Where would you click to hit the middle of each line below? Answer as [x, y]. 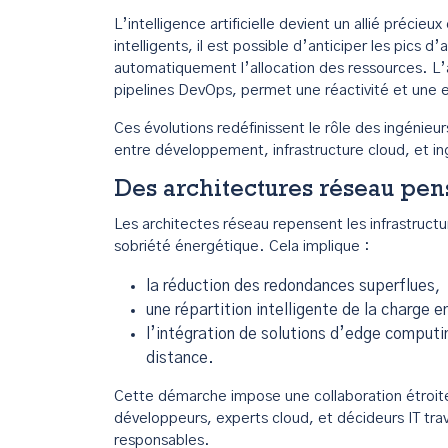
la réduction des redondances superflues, [293, 286]
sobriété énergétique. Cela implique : [242, 246]
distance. [180, 358]
